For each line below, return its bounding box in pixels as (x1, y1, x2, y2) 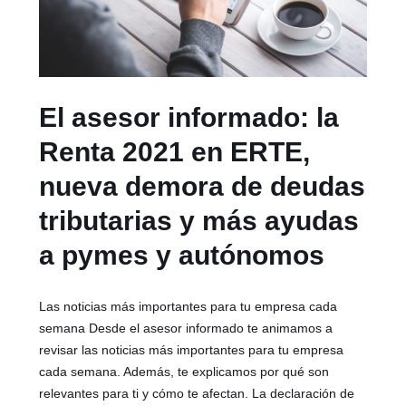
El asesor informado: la (39, 102, 340, 133)
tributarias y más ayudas (39, 206, 360, 237)
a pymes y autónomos (39, 240, 325, 271)
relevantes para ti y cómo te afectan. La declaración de (39, 386, 355, 401)
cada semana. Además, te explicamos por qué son (39, 364, 330, 380)
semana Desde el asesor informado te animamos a (39, 321, 333, 336)
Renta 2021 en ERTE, (39, 137, 311, 168)
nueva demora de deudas (39, 171, 366, 202)
